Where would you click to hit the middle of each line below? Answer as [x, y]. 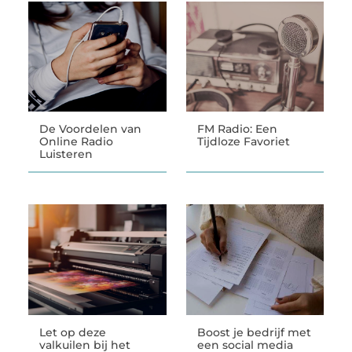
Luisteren [66, 154]
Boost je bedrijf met [254, 332]
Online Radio [76, 142]
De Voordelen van [90, 129]
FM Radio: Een [237, 129]
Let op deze [72, 332]
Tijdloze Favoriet [243, 142]
